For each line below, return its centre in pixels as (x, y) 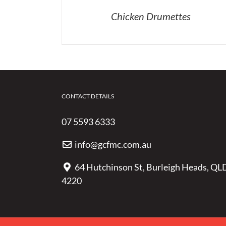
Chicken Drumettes (151, 16)
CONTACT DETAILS (88, 96)
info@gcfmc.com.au (113, 144)
